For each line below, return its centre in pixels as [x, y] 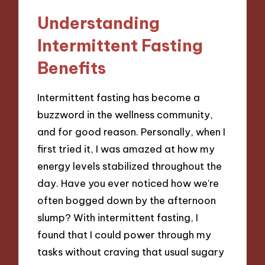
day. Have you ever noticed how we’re [128, 183]
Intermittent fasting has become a [119, 97]
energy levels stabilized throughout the [130, 166]
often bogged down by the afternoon [127, 200]
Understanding [99, 23]
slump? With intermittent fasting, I [118, 217]
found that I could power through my [125, 234]
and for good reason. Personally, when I [132, 131]
